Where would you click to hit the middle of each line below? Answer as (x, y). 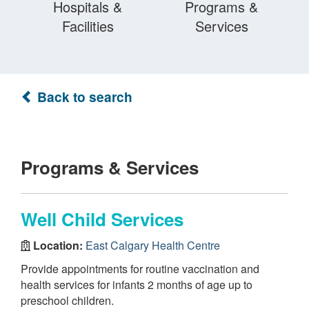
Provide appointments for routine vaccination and (140, 269)
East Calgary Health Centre (153, 245)
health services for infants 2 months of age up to (137, 285)
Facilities (88, 26)
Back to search (83, 97)
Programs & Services (110, 167)
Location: (58, 245)
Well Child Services (102, 219)
